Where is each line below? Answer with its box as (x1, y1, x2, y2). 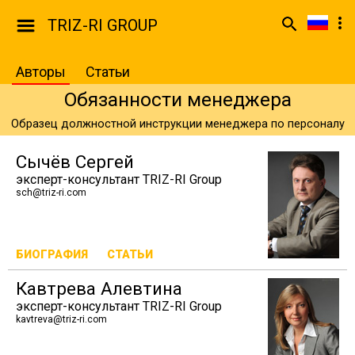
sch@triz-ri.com (16, 187, 86, 198)
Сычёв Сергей (16, 151, 134, 172)
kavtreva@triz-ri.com (16, 314, 107, 325)
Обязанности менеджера (63, 88, 292, 111)
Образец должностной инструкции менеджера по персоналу (10, 116, 345, 131)
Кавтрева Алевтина (16, 278, 182, 299)
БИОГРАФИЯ (16, 248, 88, 261)
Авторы (16, 63, 66, 80)
